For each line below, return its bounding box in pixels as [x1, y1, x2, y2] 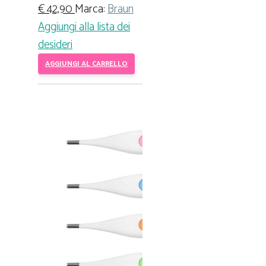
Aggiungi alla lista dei [38, 17, 130, 36]
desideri [38, 35, 72, 54]
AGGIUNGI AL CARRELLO [45, 58, 128, 69]
